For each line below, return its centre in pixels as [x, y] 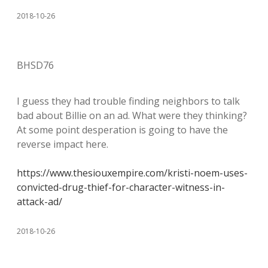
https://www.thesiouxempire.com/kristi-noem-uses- [132, 173]
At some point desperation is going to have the [122, 130]
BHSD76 [35, 65]
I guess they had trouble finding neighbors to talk [128, 101]
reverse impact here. [63, 144]
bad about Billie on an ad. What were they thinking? [132, 115]
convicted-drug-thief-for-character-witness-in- [121, 187]
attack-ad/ [39, 202]
